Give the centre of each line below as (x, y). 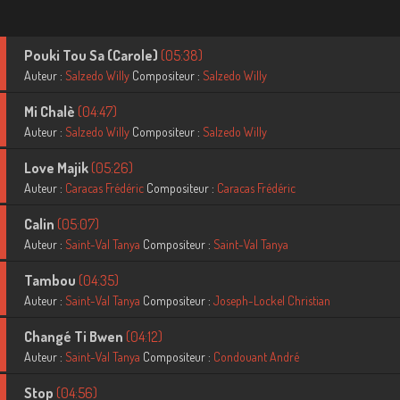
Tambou (51, 280)
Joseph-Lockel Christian (271, 300)
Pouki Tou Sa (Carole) (92, 55)
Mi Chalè (50, 112)
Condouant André (256, 357)
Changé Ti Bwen (75, 337)
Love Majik (57, 168)
